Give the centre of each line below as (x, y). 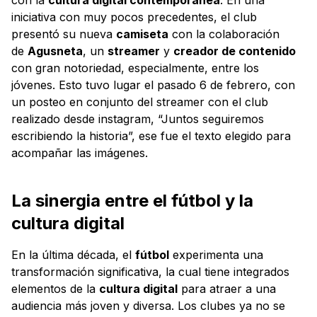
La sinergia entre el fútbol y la (132, 200)
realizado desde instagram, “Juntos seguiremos (138, 119)
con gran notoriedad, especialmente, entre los (135, 68)
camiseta (142, 34)
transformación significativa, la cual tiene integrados (150, 271)
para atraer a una (227, 288)
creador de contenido (235, 51)
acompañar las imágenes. (80, 152)
